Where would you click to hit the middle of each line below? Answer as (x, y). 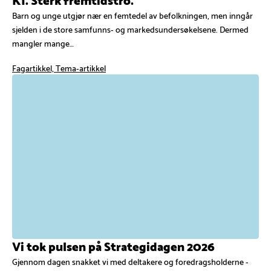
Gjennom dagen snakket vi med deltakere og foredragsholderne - (130, 261)
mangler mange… (43, 42)
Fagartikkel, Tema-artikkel (59, 67)
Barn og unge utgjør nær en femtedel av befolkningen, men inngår (132, 15)
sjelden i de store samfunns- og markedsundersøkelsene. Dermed (130, 28)
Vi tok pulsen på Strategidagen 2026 (113, 245)
